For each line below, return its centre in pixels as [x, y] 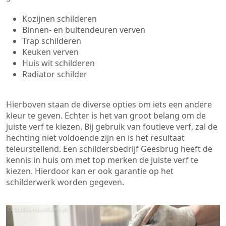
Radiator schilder [55, 74]
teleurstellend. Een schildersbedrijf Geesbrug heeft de [109, 149]
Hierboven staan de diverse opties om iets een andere [109, 104]
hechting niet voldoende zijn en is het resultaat [95, 138]
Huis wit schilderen [59, 63]
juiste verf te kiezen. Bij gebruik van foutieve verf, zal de [112, 127]
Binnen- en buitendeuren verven [84, 30]
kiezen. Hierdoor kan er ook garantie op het [90, 171]
